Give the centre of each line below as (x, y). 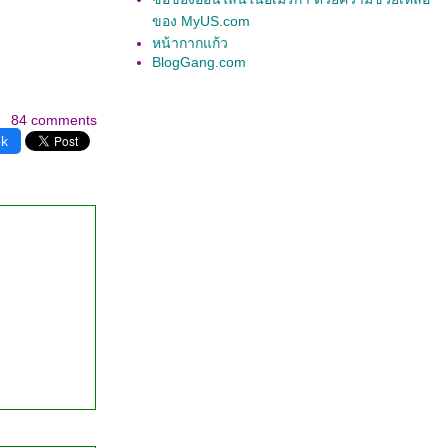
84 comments (54, 120)
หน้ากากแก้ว (190, 43)
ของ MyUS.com (201, 21)
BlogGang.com (199, 62)
